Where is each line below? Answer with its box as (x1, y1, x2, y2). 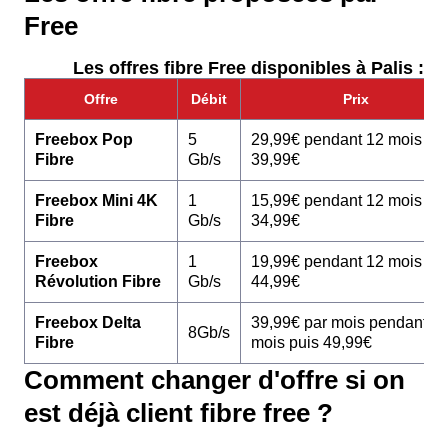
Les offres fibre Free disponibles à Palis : (72, 57, 424, 78)
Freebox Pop (35, 130, 133, 148)
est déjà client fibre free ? (24, 398, 333, 427)
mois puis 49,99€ (251, 333, 372, 351)
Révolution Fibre (35, 272, 161, 290)
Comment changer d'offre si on (24, 365, 405, 394)
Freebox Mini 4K (35, 191, 158, 209)
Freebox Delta (35, 313, 141, 331)
